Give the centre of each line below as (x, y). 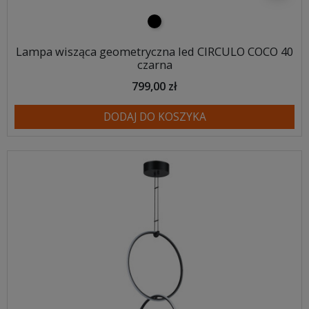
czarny (164, 22)
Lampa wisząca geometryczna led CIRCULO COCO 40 (154, 52)
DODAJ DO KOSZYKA (154, 116)
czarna (154, 65)
